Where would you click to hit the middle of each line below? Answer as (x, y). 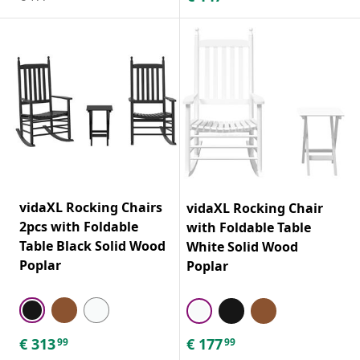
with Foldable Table (249, 227)
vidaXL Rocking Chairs (91, 207)
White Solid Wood (242, 246)
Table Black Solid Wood (92, 245)
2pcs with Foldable (79, 226)
